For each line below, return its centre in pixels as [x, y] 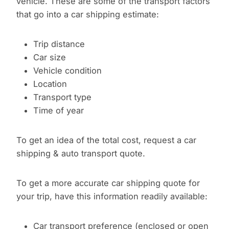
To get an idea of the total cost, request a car [106, 140]
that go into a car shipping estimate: [88, 15]
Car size [49, 58]
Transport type [62, 97]
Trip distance [59, 44]
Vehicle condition [67, 71]
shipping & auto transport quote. [81, 154]
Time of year [58, 111]
